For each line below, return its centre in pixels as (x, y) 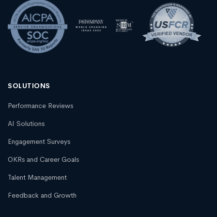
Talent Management (37, 178)
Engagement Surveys (39, 142)
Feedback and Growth (42, 195)
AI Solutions (26, 124)
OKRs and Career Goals (43, 160)
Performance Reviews (40, 106)
